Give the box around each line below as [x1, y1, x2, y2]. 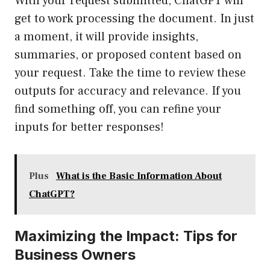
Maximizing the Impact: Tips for [14, 227, 237, 245]
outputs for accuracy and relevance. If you [14, 83, 241, 99]
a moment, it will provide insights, [14, 29, 198, 45]
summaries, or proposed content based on [14, 47, 242, 63]
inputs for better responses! [14, 119, 164, 136]
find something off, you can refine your [14, 101, 221, 118]
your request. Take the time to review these [14, 65, 246, 81]
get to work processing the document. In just [14, 11, 254, 27]
